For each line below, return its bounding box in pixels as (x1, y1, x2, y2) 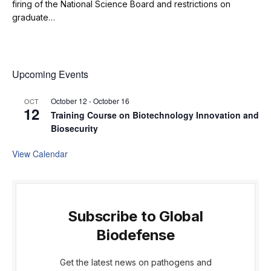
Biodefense (96, 226, 175, 244)
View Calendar (12, 148, 68, 160)
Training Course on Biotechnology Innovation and (51, 109, 259, 122)
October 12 (51, 96, 87, 106)
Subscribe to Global (68, 207, 203, 226)
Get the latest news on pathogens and (59, 257, 212, 268)
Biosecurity (51, 122, 98, 135)
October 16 (93, 96, 129, 106)
